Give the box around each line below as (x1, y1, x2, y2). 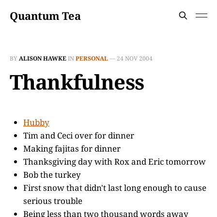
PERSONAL (76, 54, 108, 62)
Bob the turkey (23, 169, 81, 180)
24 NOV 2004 (117, 54, 153, 62)
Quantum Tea (10, 8, 81, 23)
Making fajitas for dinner (23, 143, 121, 154)
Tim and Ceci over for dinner (23, 130, 134, 141)
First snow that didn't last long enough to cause (23, 182, 206, 193)
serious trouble (23, 195, 82, 206)
